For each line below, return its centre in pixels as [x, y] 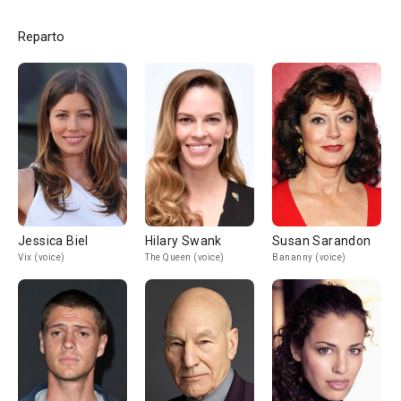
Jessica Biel [53, 241]
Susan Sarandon [322, 241]
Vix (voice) [42, 257]
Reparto [41, 37]
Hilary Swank [183, 241]
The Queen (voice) [185, 257]
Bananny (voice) [309, 257]
